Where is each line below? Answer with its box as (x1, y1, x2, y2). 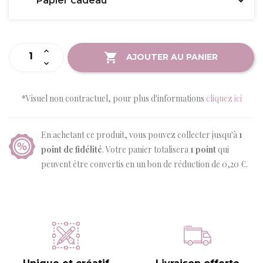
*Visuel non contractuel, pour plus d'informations (21, 92, 206, 104)
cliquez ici (205, 92, 242, 104)
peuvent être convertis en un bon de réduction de (41, 158, 222, 170)
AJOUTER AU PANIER (126, 51, 218, 62)
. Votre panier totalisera (102, 143, 190, 155)
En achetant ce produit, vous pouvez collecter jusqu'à (41, 129, 239, 140)
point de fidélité (41, 143, 102, 155)
